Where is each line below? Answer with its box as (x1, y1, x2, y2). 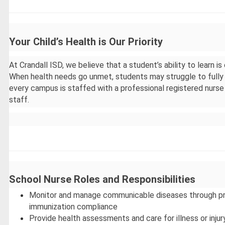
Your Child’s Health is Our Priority (9, 35, 163, 48)
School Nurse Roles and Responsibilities (9, 173, 196, 185)
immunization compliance (29, 201, 118, 211)
